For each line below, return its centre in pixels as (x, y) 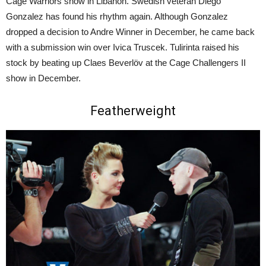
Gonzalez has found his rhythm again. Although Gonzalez (117, 16)
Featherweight (133, 110)
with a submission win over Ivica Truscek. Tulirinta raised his (123, 47)
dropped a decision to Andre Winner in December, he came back (130, 31)
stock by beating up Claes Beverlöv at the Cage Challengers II (126, 62)
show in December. (43, 78)
